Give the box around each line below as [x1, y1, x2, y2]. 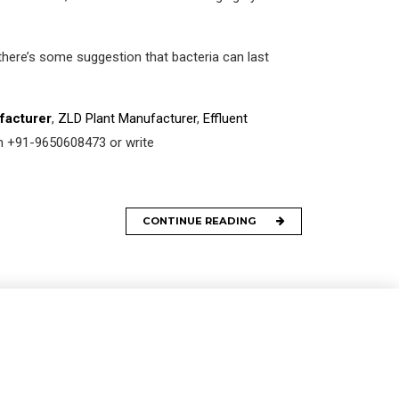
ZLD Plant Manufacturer [58, 110, 197, 126]
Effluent [203, 110, 248, 126]
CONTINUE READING [142, 214, 256, 227]
